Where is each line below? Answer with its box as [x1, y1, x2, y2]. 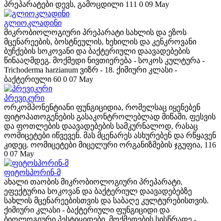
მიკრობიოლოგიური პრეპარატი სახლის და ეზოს [4, 28, 186, 37]
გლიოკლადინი [4, 19, 62, 27]
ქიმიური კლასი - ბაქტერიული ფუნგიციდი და [4, 206, 170, 214]
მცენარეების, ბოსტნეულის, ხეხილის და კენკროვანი [4, 37, 196, 46]
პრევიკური [4, 94, 44, 102]
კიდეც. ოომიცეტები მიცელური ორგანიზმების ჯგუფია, [4, 141, 202, 149]
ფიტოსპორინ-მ [4, 168, 61, 177]
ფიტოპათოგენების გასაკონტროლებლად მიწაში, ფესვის [4, 112, 216, 121]
